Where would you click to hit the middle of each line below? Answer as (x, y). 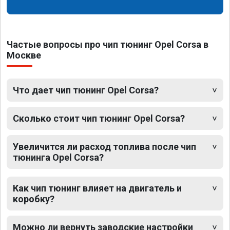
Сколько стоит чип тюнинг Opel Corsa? (99, 118)
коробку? (34, 199)
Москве (24, 55)
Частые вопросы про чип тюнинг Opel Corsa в (108, 44)
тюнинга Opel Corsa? (58, 157)
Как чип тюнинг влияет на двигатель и (97, 188)
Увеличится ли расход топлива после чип (104, 146)
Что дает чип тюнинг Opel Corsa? (86, 90)
